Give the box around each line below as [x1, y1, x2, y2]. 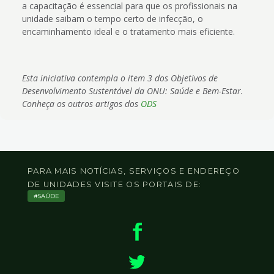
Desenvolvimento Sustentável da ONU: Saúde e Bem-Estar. [21, 84, 243, 97]
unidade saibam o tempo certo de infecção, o [21, 13, 203, 24]
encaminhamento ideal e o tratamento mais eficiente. [21, 26, 235, 37]
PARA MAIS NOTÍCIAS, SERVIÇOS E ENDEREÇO [28, 166, 240, 176]
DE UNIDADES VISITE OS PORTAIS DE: [28, 180, 202, 190]
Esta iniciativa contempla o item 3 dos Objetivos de [21, 72, 218, 84]
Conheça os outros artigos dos [21, 97, 141, 109]
